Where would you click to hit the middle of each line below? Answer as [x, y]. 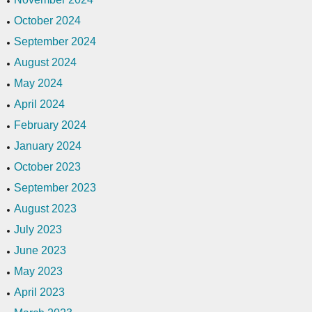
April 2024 [39, 104]
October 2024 [47, 20]
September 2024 [55, 41]
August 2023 [45, 208]
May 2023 [38, 271]
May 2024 [38, 83]
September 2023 [55, 187]
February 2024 [50, 125]
